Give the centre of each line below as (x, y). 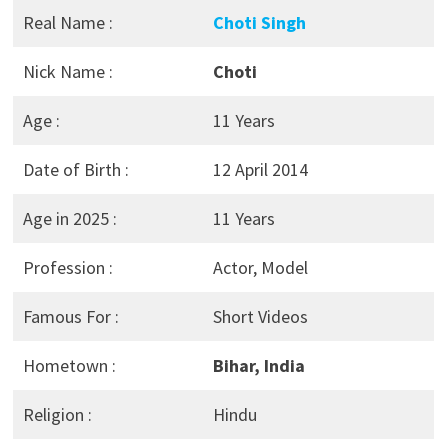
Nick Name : (67, 71)
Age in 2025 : (69, 218)
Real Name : (67, 22)
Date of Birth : (75, 169)
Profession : (67, 267)
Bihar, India (258, 365)
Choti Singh (259, 22)
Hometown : (69, 365)
